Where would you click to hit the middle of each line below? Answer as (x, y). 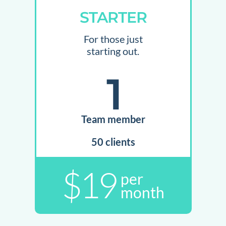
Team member (113, 119)
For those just (113, 39)
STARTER (113, 18)
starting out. (113, 51)
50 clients (113, 142)
